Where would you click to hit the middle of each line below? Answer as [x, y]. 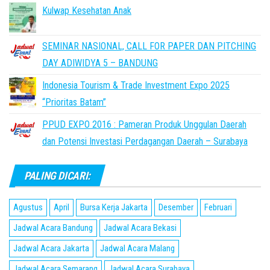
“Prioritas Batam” [74, 102]
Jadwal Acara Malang [137, 248]
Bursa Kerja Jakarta [114, 207]
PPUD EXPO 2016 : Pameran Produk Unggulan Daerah [144, 124]
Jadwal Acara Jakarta [51, 248]
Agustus [28, 207]
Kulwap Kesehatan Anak [87, 11]
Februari [218, 207]
